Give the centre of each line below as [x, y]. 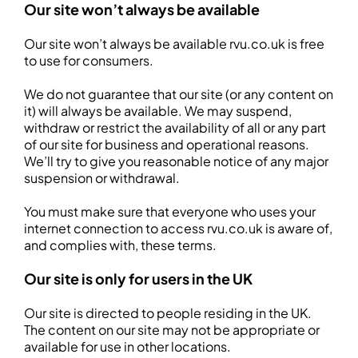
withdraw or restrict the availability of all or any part [175, 127]
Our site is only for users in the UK [138, 278]
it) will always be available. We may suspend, [158, 111]
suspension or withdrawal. [102, 178]
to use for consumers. [89, 60]
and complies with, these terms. [120, 245]
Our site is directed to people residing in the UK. [168, 313]
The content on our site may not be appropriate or [172, 330]
